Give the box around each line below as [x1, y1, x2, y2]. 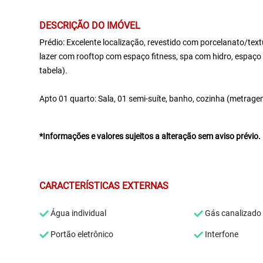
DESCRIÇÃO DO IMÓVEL [39, 20, 141, 31]
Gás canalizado [203, 208, 261, 218]
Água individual [49, 208, 107, 218]
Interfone [203, 230, 238, 239]
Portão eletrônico [49, 230, 114, 239]
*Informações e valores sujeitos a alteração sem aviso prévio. [39, 131, 261, 141]
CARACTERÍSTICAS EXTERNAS [39, 180, 169, 191]
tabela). [39, 66, 68, 75]
